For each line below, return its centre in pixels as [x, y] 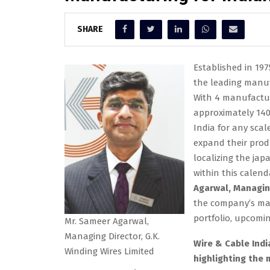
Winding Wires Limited [109, 252]
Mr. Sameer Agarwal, [107, 221]
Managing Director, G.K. [112, 237]
